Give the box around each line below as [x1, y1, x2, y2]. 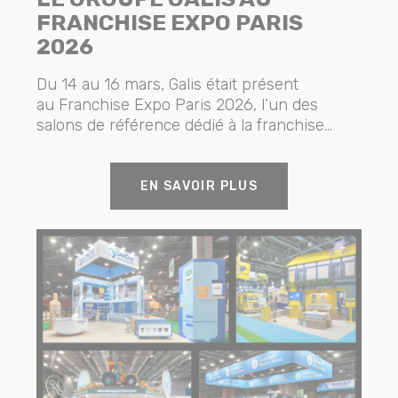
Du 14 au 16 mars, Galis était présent [36, 74, 299, 94]
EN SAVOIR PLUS [139, 178, 259, 194]
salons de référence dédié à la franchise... [36, 115, 333, 135]
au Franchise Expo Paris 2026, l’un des [36, 94, 319, 115]
